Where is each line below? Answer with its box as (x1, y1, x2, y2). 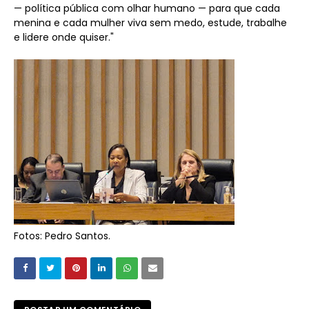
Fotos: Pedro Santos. (14, 229, 110, 243)
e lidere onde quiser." (14, 30, 114, 44)
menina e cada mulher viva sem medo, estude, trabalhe (14, 16, 287, 30)
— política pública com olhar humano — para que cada (14, 1, 280, 15)
